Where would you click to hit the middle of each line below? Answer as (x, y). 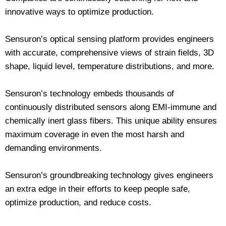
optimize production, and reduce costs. (78, 203)
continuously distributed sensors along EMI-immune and (111, 107)
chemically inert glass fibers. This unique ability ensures (111, 121)
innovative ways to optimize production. (79, 12)
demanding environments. (53, 148)
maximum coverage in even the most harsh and (95, 134)
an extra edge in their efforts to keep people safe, (98, 189)
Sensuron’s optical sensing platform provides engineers (109, 39)
